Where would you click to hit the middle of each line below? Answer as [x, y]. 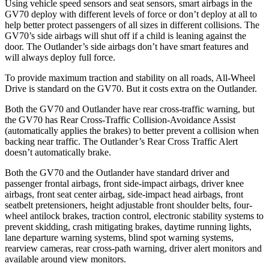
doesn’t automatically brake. [58, 152]
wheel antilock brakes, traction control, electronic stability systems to [134, 216]
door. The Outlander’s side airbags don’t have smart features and [127, 46]
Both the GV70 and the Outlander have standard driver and [117, 172]
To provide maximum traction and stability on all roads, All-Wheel [130, 77]
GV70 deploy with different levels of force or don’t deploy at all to [131, 14]
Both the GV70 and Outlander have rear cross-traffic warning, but [130, 109]
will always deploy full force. [60, 57]
